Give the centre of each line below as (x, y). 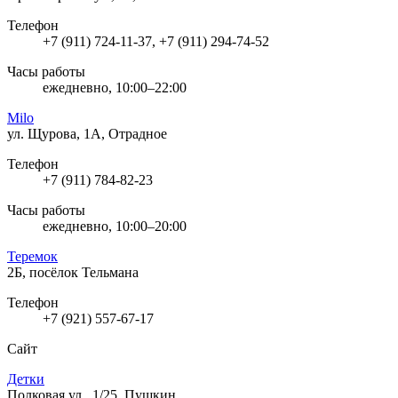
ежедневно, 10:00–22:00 (115, 87)
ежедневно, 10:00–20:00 (115, 226)
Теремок (32, 256)
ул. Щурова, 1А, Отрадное (87, 133)
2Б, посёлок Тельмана (73, 272)
